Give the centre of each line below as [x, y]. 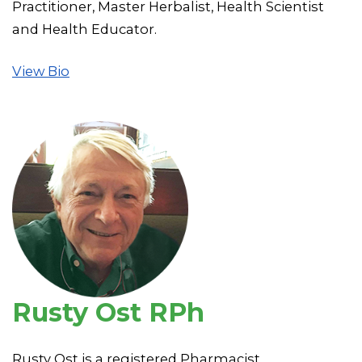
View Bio [41, 71]
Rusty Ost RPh [108, 312]
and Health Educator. [84, 29]
